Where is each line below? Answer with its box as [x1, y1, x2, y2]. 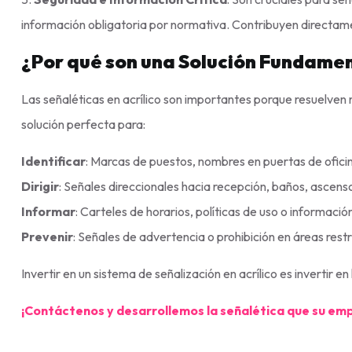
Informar [21, 203, 75, 219]
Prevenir [21, 228, 73, 244]
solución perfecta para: [21, 115, 145, 132]
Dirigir [21, 178, 59, 194]
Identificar [21, 152, 86, 169]
